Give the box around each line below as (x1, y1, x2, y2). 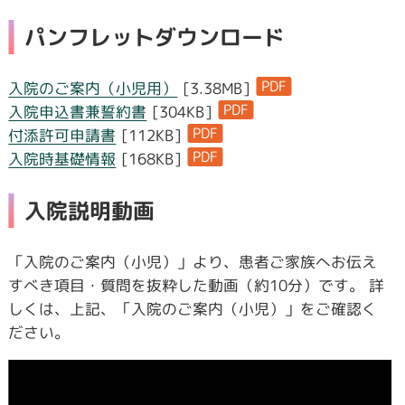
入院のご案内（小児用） (8, 77, 178, 99)
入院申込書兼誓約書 (8, 100, 147, 122)
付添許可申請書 (8, 124, 117, 146)
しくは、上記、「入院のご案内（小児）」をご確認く (8, 297, 378, 319)
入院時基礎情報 (8, 147, 117, 169)
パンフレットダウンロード (24, 21, 286, 52)
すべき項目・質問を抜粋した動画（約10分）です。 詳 (8, 274, 385, 296)
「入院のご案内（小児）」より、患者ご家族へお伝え (8, 250, 378, 272)
